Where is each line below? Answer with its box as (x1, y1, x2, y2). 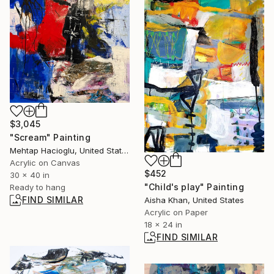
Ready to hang (10, 182, 65, 192)
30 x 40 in (10, 169, 50, 180)
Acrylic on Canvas (10, 157, 80, 168)
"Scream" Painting (10, 131, 91, 143)
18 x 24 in (144, 219, 182, 229)
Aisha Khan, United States (144, 194, 244, 205)
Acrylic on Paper (144, 207, 208, 217)
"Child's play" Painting (144, 181, 244, 192)
